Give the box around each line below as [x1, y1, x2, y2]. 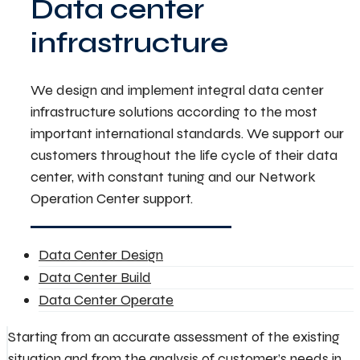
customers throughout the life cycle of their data [31, 146, 337, 165]
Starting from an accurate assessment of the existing [8, 328, 340, 346]
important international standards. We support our [31, 125, 344, 143]
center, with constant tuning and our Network [31, 168, 316, 186]
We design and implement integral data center [31, 81, 324, 100]
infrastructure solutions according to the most [31, 103, 317, 121]
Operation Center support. [31, 190, 193, 208]
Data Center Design [39, 246, 163, 264]
